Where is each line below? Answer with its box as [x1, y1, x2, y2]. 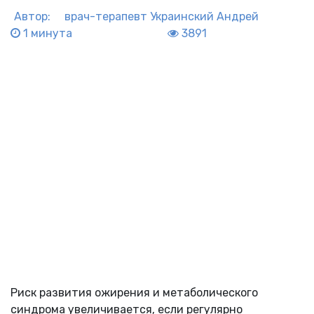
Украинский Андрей [150, 9, 259, 23]
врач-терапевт [64, 9, 147, 23]
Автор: [14, 9, 50, 23]
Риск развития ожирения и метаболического [11, 285, 258, 299]
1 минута [20, 26, 72, 40]
